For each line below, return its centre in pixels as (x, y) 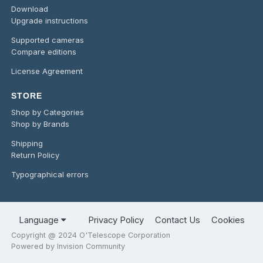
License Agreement (47, 71)
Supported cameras (48, 40)
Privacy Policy (116, 220)
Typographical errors (50, 174)
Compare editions (44, 51)
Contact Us (177, 220)
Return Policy (36, 155)
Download (30, 9)
